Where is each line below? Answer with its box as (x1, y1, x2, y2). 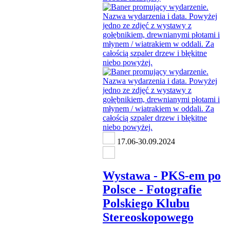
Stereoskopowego (103, 210, 194, 224)
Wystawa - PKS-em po (103, 168, 221, 182)
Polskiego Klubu (103, 196, 189, 210)
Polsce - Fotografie (103, 182, 202, 196)
